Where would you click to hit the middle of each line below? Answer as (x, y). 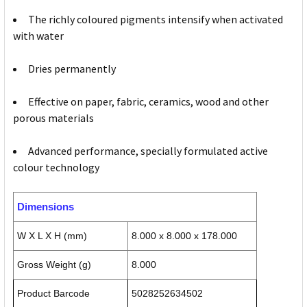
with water (38, 36)
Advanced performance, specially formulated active (148, 151)
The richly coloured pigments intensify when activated (156, 20)
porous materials (53, 118)
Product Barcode (53, 294)
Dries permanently (72, 69)
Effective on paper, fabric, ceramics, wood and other (148, 102)
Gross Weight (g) (54, 265)
